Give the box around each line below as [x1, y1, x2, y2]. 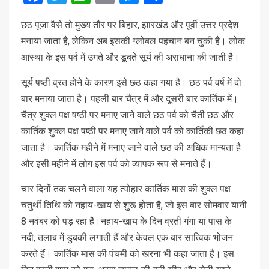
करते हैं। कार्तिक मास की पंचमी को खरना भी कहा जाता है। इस [21, 247, 234, 259]
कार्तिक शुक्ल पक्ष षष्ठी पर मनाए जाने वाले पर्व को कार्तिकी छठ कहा [21, 125, 244, 137]
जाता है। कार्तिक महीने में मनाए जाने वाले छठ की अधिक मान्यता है [21, 141, 241, 153]
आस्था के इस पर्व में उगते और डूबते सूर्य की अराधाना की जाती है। [21, 51, 240, 63]
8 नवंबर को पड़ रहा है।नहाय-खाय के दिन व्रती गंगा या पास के [21, 215, 232, 227]
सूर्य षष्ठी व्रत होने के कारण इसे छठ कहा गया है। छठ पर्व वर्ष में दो [21, 76, 241, 88]
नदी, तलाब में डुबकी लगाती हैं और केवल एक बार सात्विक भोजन [21, 231, 233, 243]
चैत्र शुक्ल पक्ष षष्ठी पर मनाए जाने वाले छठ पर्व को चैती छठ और [21, 109, 234, 121]
